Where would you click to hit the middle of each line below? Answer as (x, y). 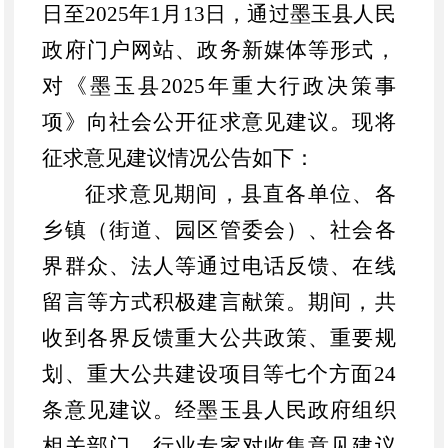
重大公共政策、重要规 (285, 337)
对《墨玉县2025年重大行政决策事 (219, 85)
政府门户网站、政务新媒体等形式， (219, 49)
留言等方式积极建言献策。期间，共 (219, 301)
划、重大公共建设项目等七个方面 (208, 373)
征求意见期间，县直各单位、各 (240, 193)
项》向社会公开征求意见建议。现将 (219, 121)
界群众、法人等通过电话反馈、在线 (219, 265)
